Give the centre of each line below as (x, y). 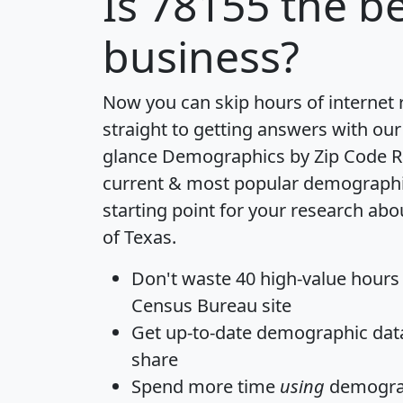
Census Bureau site (211, 305)
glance (132, 156)
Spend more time (206, 386)
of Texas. (139, 237)
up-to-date (209, 332)
